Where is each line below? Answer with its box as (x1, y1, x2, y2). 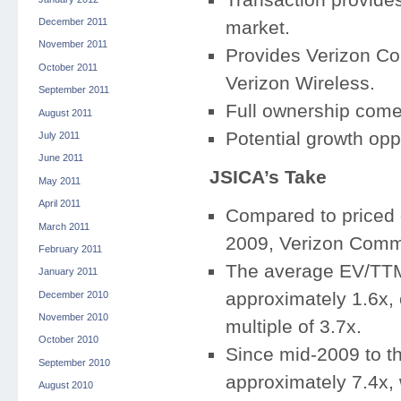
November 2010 (38, 311, 108, 323)
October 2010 (38, 334, 98, 346)
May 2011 (38, 175, 81, 186)
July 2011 (38, 129, 80, 141)
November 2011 (38, 38, 107, 50)
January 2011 (38, 266, 98, 277)
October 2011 (38, 61, 98, 73)
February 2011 (38, 243, 102, 254)
